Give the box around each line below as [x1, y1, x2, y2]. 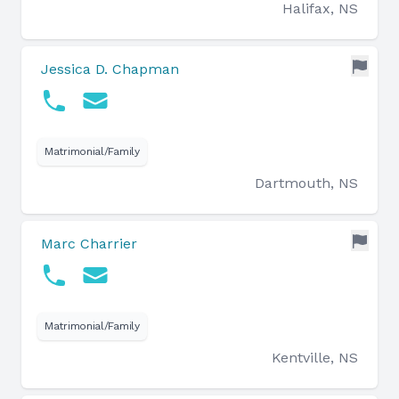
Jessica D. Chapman [41, 61, 179, 77]
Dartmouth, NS [255, 175, 358, 191]
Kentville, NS [272, 349, 358, 366]
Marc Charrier [41, 235, 137, 252]
